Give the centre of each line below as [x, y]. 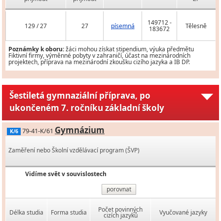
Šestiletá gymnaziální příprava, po [80, 96]
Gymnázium [80, 130]
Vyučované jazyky [183, 213]
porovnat [119, 189]
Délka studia [26, 213]
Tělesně [196, 26]
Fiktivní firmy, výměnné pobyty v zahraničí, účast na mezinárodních [99, 56]
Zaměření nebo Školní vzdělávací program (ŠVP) [74, 150]
